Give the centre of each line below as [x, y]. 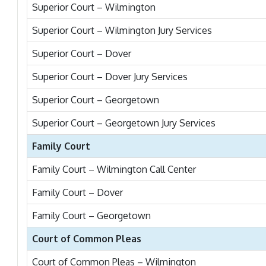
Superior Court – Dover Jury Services [110, 77]
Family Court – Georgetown [91, 216]
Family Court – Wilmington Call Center [114, 169]
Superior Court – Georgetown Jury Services [124, 123]
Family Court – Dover [77, 192]
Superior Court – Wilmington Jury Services [122, 30]
